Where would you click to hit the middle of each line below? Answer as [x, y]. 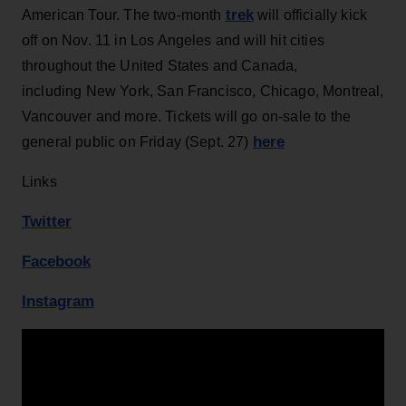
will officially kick [310, 14]
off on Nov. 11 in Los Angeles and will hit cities [173, 40]
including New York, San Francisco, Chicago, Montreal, [203, 91]
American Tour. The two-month [124, 14]
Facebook [56, 261]
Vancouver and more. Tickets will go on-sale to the [187, 116]
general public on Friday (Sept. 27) [137, 141]
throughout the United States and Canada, [160, 65]
